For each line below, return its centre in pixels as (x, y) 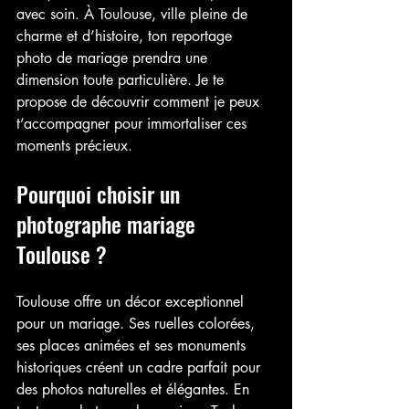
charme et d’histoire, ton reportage (126, 36)
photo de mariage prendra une (114, 58)
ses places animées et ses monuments (133, 346)
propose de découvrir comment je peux (140, 102)
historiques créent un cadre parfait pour (141, 367)
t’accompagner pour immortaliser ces (134, 124)
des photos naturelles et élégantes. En (135, 389)
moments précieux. (74, 146)
